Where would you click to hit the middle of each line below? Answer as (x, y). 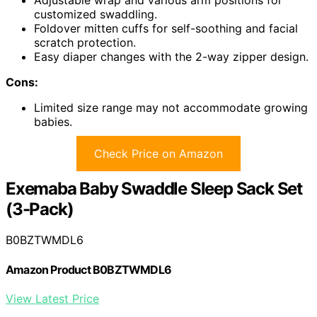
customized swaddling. (96, 14)
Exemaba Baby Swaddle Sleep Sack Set (154, 188)
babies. (53, 121)
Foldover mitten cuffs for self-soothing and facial (166, 28)
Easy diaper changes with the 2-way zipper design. (171, 56)
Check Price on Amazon (158, 153)
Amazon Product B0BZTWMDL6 (88, 269)
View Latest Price (52, 298)
